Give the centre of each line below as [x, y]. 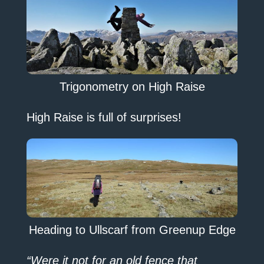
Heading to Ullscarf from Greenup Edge [132, 230]
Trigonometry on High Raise [132, 86]
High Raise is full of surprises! [104, 117]
